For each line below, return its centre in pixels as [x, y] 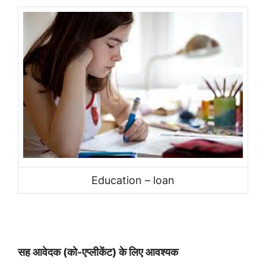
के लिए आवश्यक [148, 252]
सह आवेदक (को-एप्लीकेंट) [68, 252]
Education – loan [133, 180]
